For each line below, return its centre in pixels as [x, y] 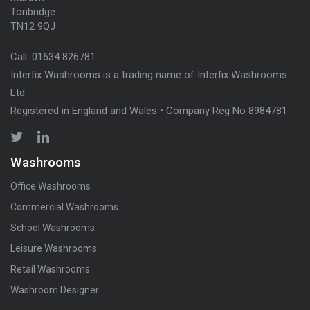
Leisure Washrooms [54, 249]
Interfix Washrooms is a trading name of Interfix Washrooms [149, 74]
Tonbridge [33, 11]
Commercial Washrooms [64, 207]
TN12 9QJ [33, 26]
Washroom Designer [55, 290]
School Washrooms [53, 228]
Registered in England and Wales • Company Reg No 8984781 [149, 110]
